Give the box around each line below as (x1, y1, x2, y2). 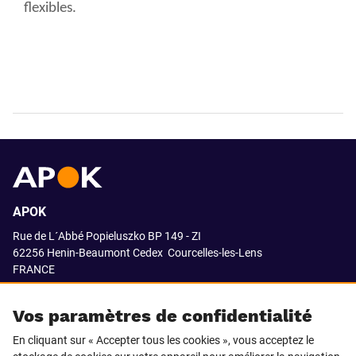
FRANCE (13, 263, 55, 276)
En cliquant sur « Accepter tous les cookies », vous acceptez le (13, 334, 314, 346)
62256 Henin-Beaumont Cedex (13, 246, 163, 259)
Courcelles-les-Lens (165, 246, 262, 259)
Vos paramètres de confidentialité (13, 306, 312, 326)
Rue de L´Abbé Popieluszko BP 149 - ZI (13, 230, 201, 242)
